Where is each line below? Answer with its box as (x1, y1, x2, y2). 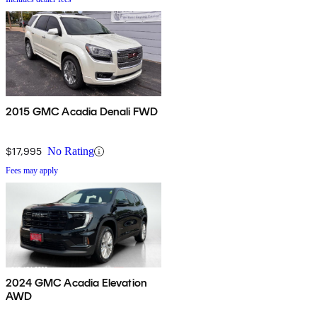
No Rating (47, 145, 94, 158)
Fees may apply (6, 166, 58, 176)
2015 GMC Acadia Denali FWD (6, 105, 158, 119)
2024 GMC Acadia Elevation (6, 276, 147, 290)
